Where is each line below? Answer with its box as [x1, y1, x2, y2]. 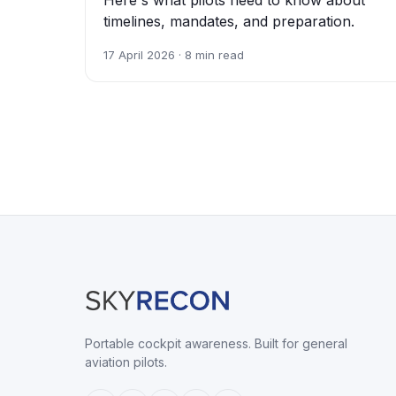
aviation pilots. [85, 354, 167, 369]
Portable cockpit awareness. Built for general [85, 335, 347, 351]
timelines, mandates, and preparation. [103, 11, 354, 30]
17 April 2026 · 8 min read [103, 47, 244, 62]
